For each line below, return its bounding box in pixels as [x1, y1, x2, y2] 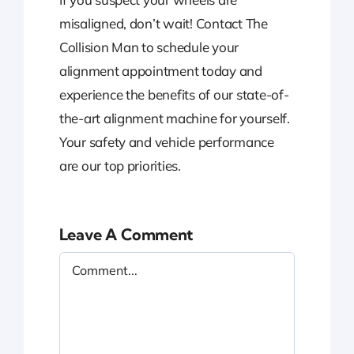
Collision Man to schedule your [58, 39, 239, 56]
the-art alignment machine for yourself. [58, 110, 290, 127]
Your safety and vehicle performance [58, 134, 274, 151]
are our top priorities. [58, 157, 181, 175]
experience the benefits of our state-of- [58, 86, 289, 104]
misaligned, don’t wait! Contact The [58, 15, 268, 32]
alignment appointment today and [58, 62, 262, 80]
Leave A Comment [58, 224, 193, 245]
